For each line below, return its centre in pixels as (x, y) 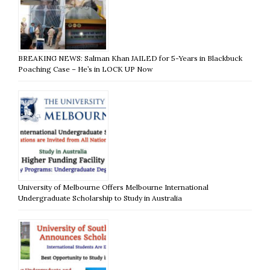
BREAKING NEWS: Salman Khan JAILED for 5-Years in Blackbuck (130, 58)
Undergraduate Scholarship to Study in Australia (100, 198)
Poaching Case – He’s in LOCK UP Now (86, 69)
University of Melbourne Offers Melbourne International (113, 187)
